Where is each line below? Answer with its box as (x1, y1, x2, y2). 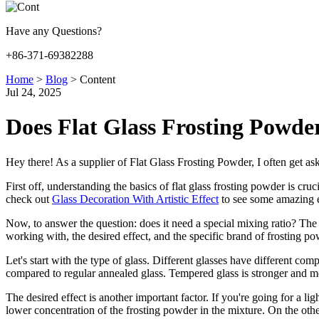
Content (77, 73, 115, 85)
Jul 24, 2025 (6, 86, 61, 98)
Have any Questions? (6, 25, 102, 37)
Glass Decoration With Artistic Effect (52, 192, 219, 205)
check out (6, 192, 52, 205)
